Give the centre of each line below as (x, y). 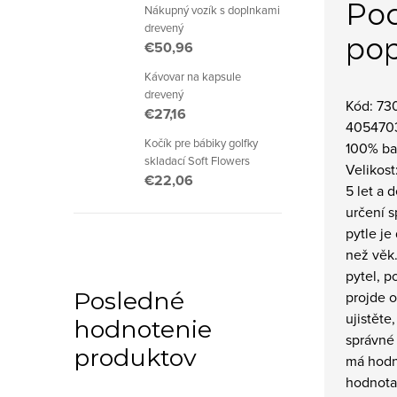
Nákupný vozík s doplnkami (212, 10)
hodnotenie (143, 329)
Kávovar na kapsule (193, 76)
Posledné (129, 301)
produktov (135, 358)
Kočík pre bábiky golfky (201, 143)
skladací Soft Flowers (197, 160)
